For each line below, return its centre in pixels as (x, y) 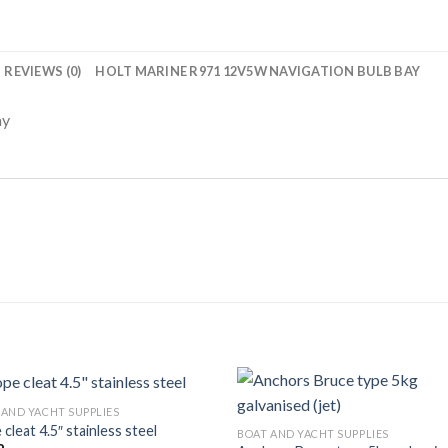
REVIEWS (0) (43, 71)
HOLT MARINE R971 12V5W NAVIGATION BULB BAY (258, 71)
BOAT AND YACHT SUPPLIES (313, 434)
